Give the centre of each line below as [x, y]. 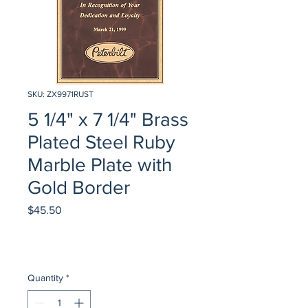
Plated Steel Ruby [101, 142]
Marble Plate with [100, 164]
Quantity [45, 277]
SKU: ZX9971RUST [60, 94]
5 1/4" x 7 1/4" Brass [108, 119]
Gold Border [79, 187]
